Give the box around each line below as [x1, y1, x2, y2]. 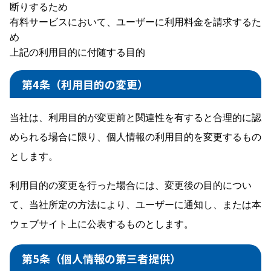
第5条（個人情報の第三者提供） [22, 250, 181, 267]
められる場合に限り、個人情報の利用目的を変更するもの [10, 129, 261, 144]
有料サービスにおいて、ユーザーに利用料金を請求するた [10, 15, 261, 29]
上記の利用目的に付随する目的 [10, 45, 145, 59]
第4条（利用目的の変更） [22, 76, 148, 93]
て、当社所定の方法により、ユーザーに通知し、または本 [10, 197, 261, 212]
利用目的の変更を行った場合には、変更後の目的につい [10, 178, 252, 192]
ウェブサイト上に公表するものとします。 [10, 217, 194, 231]
